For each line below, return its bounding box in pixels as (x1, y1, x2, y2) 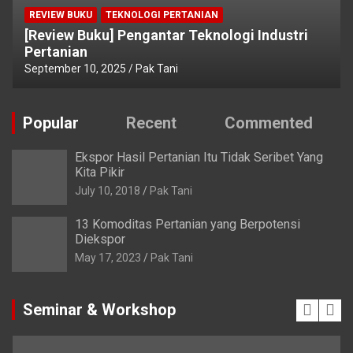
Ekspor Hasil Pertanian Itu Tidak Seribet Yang (75, 150, 323, 165)
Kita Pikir (75, 165, 124, 180)
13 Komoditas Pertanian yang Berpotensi (75, 217, 300, 232)
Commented (224, 113, 313, 133)
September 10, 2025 (24, 62, 126, 76)
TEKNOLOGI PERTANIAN (106, 9, 218, 21)
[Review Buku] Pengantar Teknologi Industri (24, 27, 308, 44)
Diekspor (75, 232, 125, 247)
